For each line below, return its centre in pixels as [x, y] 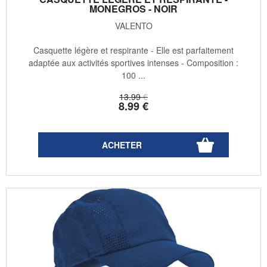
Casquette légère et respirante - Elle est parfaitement [133, 50]
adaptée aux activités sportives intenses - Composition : [133, 62]
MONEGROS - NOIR [133, 8]
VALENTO [133, 25]
